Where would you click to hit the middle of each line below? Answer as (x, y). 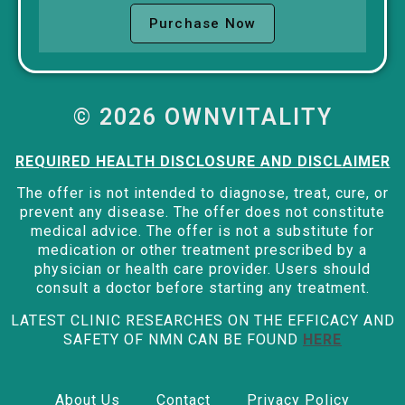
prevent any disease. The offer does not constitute (202, 212)
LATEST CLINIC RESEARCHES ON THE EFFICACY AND (202, 320)
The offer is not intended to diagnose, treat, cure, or (202, 193)
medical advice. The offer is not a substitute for (202, 231)
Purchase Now (202, 23)
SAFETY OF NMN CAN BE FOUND (181, 339)
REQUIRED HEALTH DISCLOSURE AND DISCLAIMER (202, 161)
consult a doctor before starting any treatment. (202, 288)
